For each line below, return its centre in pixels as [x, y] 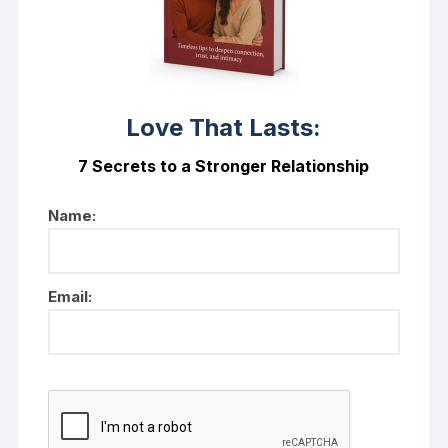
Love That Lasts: [224, 128]
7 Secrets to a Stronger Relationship [224, 166]
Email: [70, 297]
